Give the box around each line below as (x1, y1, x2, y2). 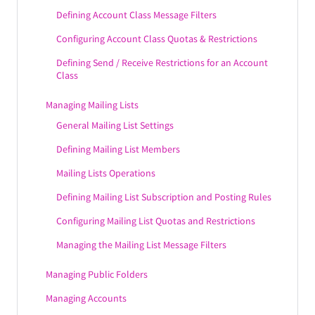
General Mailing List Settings (56, 119, 174, 131)
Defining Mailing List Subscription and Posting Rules (56, 191, 271, 203)
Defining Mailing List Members (56, 143, 180, 155)
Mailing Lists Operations (56, 167, 155, 179)
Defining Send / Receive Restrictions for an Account (56, 56, 268, 69)
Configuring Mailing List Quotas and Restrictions (56, 214, 255, 227)
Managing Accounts (46, 292, 127, 304)
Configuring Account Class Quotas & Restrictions (56, 32, 257, 45)
